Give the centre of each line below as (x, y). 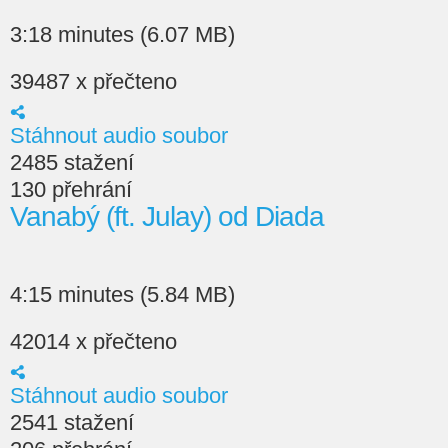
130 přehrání (71, 189)
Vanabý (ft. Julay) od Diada (167, 216)
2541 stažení (72, 422)
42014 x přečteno (93, 341)
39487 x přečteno (93, 81)
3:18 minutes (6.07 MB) (122, 34)
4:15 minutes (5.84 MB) (122, 294)
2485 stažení (72, 162)
